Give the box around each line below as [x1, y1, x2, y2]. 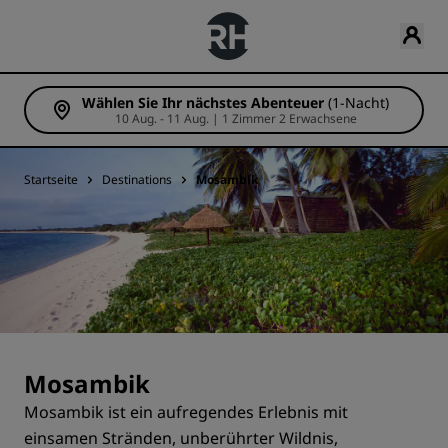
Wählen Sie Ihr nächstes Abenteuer [82, 93, 324, 112]
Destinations [102, 171, 172, 188]
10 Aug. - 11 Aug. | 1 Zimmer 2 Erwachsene [278, 110, 357, 127]
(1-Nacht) [328, 93, 389, 112]
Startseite [24, 171, 78, 188]
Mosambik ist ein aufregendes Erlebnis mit [24, 401, 348, 423]
